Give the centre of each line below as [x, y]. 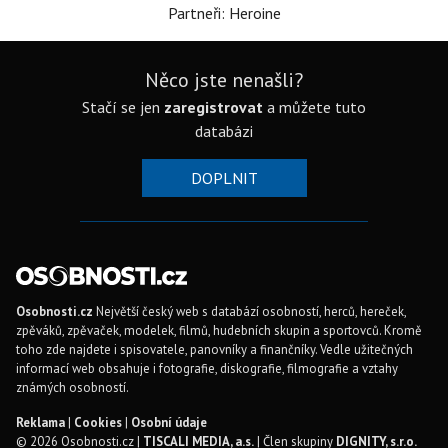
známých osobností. [72, 387]
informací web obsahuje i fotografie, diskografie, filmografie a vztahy [207, 368]
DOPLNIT [224, 178]
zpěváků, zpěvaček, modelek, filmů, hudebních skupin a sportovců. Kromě [219, 330]
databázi [224, 131]
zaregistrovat [213, 107]
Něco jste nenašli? [224, 80]
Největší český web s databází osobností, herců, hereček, [249, 311]
